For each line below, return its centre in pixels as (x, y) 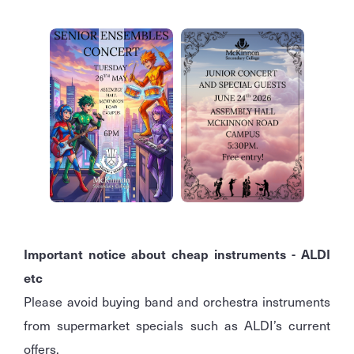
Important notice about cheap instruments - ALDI (177, 254)
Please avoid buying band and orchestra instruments (177, 301)
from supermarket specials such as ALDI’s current (177, 325)
